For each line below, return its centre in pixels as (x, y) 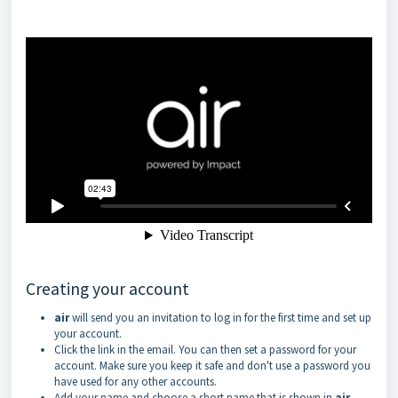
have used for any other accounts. (135, 382)
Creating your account (107, 289)
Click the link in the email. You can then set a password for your (205, 350)
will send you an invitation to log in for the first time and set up (220, 318)
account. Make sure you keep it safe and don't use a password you (212, 366)
